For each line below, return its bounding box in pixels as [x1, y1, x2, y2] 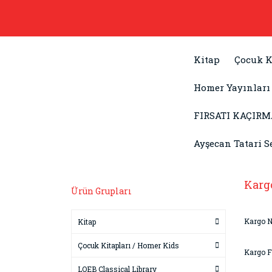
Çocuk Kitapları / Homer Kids [78, 240, 179, 250]
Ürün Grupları [71, 185, 132, 197]
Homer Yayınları [194, 81, 270, 93]
